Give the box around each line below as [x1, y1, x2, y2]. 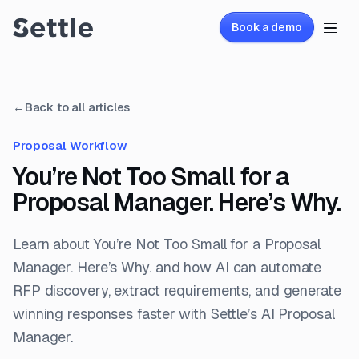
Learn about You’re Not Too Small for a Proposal [13, 234, 321, 253]
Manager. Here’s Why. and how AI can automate [13, 257, 322, 276]
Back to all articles [24, 99, 131, 115]
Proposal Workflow [13, 137, 127, 153]
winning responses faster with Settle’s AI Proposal [13, 304, 335, 323]
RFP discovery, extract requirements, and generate [13, 280, 341, 300]
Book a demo [231, 20, 302, 35]
